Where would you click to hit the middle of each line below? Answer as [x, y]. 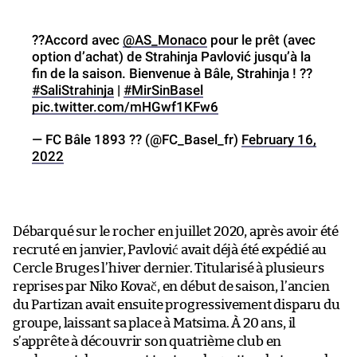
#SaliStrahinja [73, 90]
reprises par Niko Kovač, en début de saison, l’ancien [171, 286]
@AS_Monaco [165, 39]
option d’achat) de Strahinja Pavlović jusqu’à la [171, 56]
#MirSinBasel [163, 90]
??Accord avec [77, 39]
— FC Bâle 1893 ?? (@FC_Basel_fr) [137, 139]
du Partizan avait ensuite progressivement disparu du [177, 304]
